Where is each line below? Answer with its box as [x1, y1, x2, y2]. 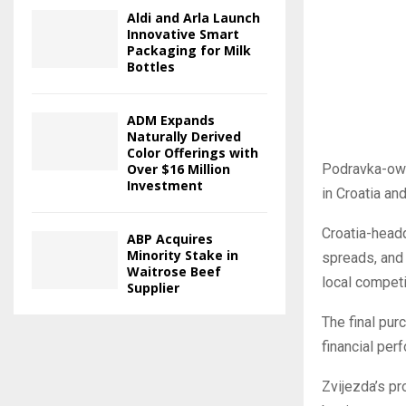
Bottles [127, 58, 175, 76]
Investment [127, 177, 203, 195]
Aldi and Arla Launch [127, 9, 260, 27]
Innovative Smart [127, 25, 239, 43]
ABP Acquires [127, 230, 213, 248]
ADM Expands [127, 111, 215, 130]
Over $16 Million [127, 160, 230, 179]
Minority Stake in [127, 246, 238, 265]
